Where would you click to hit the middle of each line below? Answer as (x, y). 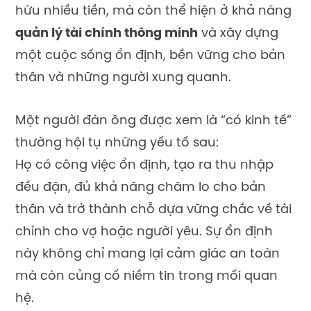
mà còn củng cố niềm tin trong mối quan (146, 276)
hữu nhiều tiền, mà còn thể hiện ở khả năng (153, 12)
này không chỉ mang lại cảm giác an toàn (148, 254)
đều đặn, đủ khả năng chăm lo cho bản (141, 187)
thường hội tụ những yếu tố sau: (117, 143)
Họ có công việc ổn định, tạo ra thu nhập (144, 165)
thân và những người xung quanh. (123, 78)
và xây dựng (238, 34)
